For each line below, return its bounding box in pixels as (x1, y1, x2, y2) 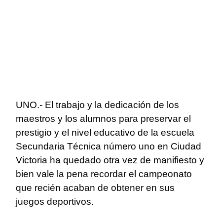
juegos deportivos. (16, 196, 94, 207)
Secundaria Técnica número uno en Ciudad (16, 141, 201, 152)
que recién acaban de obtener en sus (16, 183, 175, 193)
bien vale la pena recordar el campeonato (16, 169, 192, 180)
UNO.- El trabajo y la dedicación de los (16, 100, 179, 110)
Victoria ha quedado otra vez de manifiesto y (16, 155, 204, 166)
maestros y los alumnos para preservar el (16, 113, 191, 124)
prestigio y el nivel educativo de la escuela (16, 127, 194, 138)
